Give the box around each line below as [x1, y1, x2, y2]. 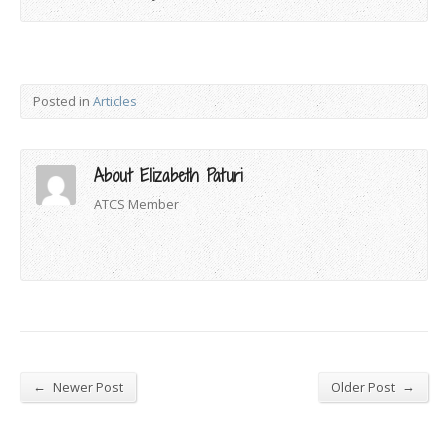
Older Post [331, 377, 398, 396]
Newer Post [50, 377, 123, 396]
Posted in [33, 91, 93, 110]
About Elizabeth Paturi [94, 162, 242, 188]
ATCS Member [94, 194, 179, 213]
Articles [93, 91, 137, 110]
